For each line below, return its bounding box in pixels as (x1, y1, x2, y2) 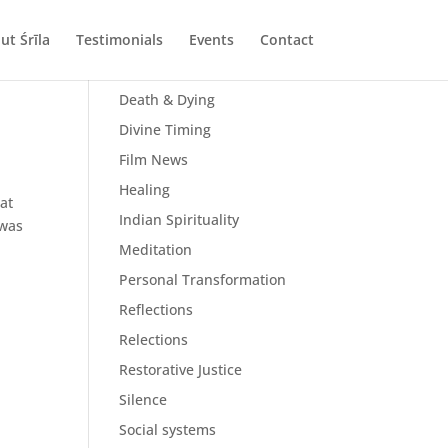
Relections (119, 330, 189, 349)
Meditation (119, 240, 193, 259)
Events (188, 30, 234, 49)
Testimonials (75, 30, 163, 49)
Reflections (119, 300, 194, 319)
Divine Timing (119, 120, 212, 139)
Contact (259, 30, 314, 49)
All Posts (119, 60, 177, 79)
